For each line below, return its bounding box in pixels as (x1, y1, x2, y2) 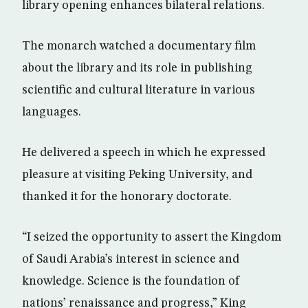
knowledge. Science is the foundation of (22, 274, 240, 287)
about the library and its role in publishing (22, 61, 252, 74)
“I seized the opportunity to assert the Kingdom (22, 230, 281, 243)
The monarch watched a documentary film (22, 39, 256, 52)
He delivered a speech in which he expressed (22, 146, 265, 159)
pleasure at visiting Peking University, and (22, 168, 252, 181)
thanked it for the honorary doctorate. (22, 190, 232, 203)
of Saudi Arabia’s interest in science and (22, 252, 239, 265)
